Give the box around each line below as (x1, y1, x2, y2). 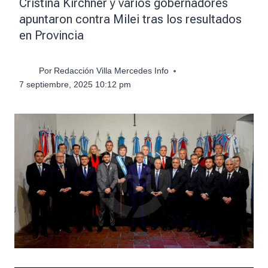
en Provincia (19, 28, 84, 42)
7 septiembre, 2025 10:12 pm (19, 80, 131, 90)
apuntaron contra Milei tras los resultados (19, 11, 242, 26)
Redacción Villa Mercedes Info (54, 66, 169, 76)
